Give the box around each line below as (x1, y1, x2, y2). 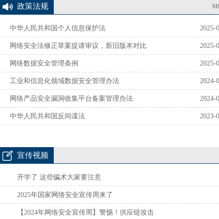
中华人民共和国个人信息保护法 (10, 24, 106, 32)
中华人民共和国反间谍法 (10, 112, 85, 120)
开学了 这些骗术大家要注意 (17, 174, 101, 181)
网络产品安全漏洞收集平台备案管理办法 (10, 95, 133, 103)
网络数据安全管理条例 (10, 60, 78, 67)
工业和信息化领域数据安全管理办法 (10, 77, 119, 85)
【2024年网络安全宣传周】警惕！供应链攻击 (17, 209, 154, 217)
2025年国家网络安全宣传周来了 (17, 191, 113, 199)
